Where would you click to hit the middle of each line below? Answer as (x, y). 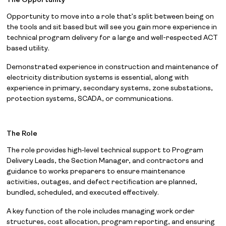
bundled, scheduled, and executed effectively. (83, 193)
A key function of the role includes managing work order (101, 212)
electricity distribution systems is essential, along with (98, 78)
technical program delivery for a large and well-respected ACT (112, 38)
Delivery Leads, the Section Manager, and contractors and (105, 161)
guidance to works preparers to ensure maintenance (96, 172)
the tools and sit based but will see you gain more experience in (112, 27)
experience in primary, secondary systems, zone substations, (110, 89)
